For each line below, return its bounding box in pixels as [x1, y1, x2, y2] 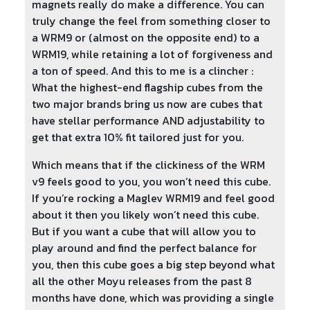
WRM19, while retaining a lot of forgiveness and [32, 46, 273, 63]
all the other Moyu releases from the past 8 [32, 273, 252, 290]
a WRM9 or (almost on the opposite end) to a [32, 29, 259, 46]
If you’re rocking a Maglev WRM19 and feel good [32, 190, 275, 207]
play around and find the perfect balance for [32, 239, 257, 257]
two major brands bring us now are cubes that [32, 95, 262, 113]
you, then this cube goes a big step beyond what [32, 256, 275, 273]
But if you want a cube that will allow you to [32, 223, 256, 240]
